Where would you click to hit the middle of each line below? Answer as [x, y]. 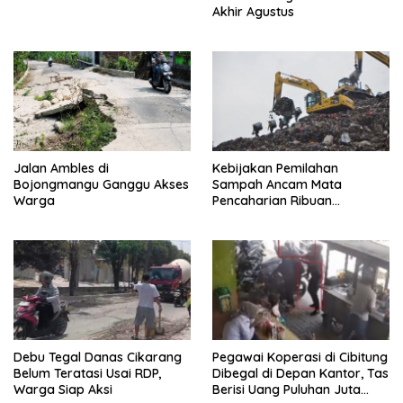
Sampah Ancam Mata [277, 185]
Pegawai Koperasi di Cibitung [300, 358]
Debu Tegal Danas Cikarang [98, 358]
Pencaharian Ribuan [272, 201]
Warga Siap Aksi [63, 390]
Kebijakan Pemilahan [275, 169]
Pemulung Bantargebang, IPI [297, 217]
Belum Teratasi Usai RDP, [87, 374]
